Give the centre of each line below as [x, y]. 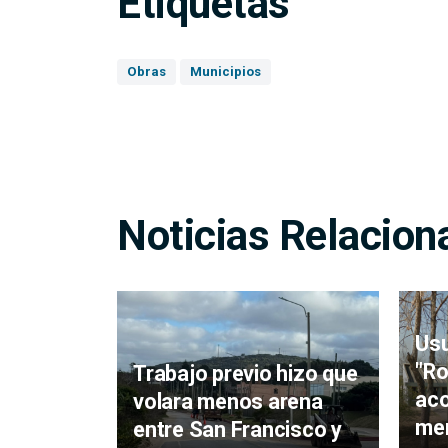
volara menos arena [228, 402]
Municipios [225, 72]
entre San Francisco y [237, 430]
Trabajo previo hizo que [245, 374]
